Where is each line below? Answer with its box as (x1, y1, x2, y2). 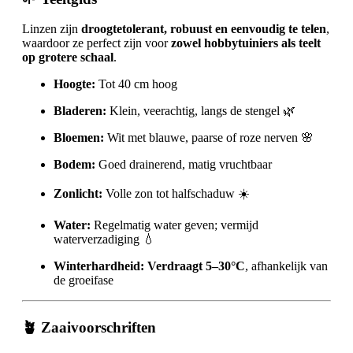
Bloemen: (54, 131, 104, 145)
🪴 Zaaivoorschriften (22, 319, 156, 336)
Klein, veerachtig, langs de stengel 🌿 (106, 104, 295, 118)
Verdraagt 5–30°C (147, 259, 245, 273)
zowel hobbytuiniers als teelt (171, 36, 321, 50)
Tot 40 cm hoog (95, 77, 177, 91)
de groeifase (54, 273, 113, 288)
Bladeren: (54, 104, 106, 118)
